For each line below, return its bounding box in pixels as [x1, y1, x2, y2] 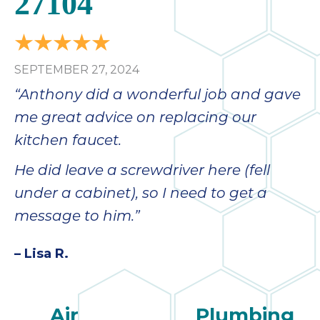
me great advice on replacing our [14, 111, 256, 126]
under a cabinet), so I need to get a [14, 187, 267, 202]
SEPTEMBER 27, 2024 [14, 63, 139, 77]
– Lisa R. [14, 246, 69, 262]
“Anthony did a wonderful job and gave [14, 89, 301, 104]
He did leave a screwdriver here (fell [14, 164, 270, 179]
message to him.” [14, 210, 140, 225]
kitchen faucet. [14, 134, 121, 149]
